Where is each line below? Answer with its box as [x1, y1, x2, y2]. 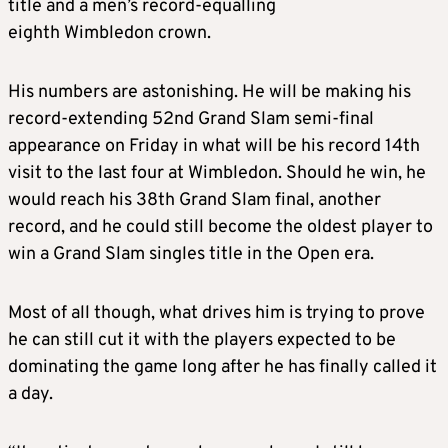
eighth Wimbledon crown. [8, 22, 211, 46]
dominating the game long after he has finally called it [8, 356, 437, 380]
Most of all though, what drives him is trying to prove [8, 302, 425, 326]
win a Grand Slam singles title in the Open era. [8, 243, 374, 267]
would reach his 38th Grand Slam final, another [8, 189, 381, 213]
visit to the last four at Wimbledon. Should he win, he [8, 162, 426, 186]
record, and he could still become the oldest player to [8, 216, 433, 240]
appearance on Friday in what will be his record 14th [8, 135, 420, 159]
